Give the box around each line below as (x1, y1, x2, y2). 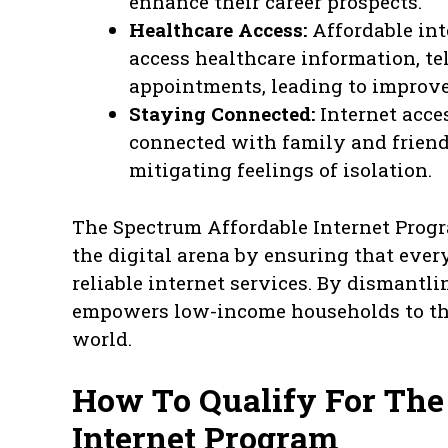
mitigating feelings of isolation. (129, 157, 432, 183)
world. (72, 325, 132, 351)
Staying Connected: (129, 101, 315, 127)
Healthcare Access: (129, 17, 307, 43)
